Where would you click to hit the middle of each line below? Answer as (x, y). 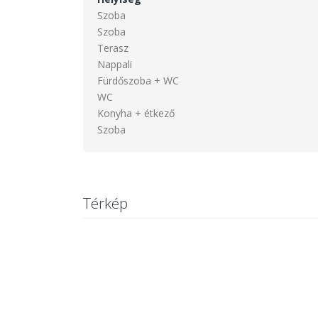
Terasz (113, 48)
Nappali (115, 64)
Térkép (105, 203)
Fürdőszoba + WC (138, 81)
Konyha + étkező (136, 113)
